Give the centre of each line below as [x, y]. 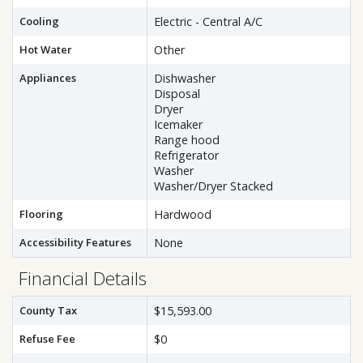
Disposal [177, 94]
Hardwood [183, 214]
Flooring [41, 214]
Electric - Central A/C [208, 21]
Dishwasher [185, 78]
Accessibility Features [75, 242]
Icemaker [178, 124]
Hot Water [46, 49]
